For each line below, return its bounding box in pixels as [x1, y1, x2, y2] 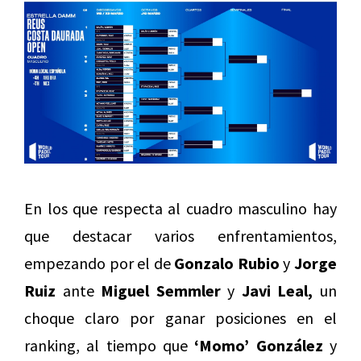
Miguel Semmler [101, 280, 221, 301]
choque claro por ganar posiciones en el [24, 307, 337, 328]
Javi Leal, [241, 280, 313, 301]
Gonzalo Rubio [174, 252, 280, 273]
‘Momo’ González [194, 334, 323, 355]
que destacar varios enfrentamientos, [24, 225, 337, 246]
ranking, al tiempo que [24, 334, 195, 355]
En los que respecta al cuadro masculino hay [24, 197, 337, 218]
